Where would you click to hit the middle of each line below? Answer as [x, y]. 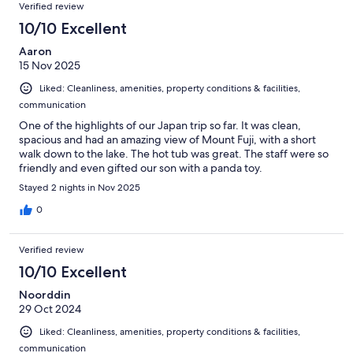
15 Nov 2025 [50, 65]
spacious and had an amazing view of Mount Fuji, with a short [167, 139]
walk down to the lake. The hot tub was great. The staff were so [174, 153]
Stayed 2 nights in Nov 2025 [80, 187]
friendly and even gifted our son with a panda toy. [141, 167]
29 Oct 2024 [50, 308]
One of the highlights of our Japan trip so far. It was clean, [160, 125]
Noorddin [45, 294]
